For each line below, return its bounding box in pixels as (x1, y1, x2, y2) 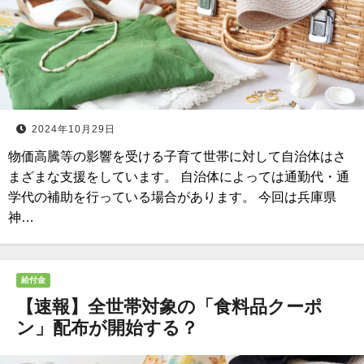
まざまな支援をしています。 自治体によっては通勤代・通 (8, 170, 349, 184)
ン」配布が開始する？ (16, 317, 198, 339)
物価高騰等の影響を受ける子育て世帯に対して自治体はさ (8, 149, 346, 163)
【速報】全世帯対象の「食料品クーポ (16, 296, 323, 318)
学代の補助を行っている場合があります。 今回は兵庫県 (8, 190, 336, 204)
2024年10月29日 (32, 123, 115, 135)
